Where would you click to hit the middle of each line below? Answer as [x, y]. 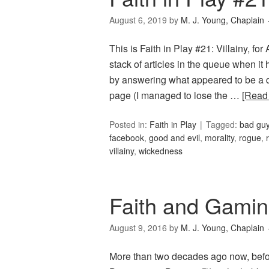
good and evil [174, 138]
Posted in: [129, 125]
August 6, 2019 [138, 20]
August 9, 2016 [138, 228]
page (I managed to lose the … [176, 95]
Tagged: [223, 125]
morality [219, 138]
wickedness [161, 151]
